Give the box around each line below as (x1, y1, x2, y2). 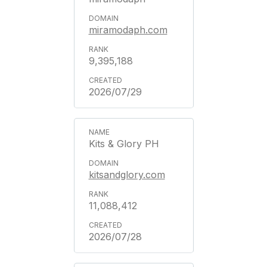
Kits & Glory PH (88, 138, 159, 150)
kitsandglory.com (88, 169, 165, 181)
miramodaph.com (88, 24, 167, 36)
